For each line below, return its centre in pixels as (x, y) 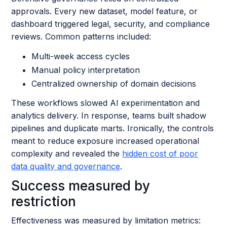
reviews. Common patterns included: (81, 36)
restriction (44, 201)
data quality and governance (66, 166)
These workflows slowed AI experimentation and (106, 103)
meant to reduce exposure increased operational (105, 141)
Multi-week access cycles (81, 56)
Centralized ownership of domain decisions (114, 84)
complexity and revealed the (67, 154)
